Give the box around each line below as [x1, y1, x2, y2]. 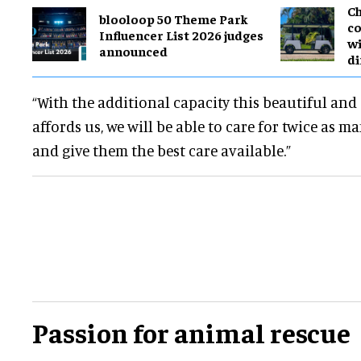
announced [99, 42, 168, 59]
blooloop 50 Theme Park [99, 10, 248, 27]
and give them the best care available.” [32, 140, 291, 160]
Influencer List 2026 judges [99, 26, 263, 43]
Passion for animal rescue [32, 314, 351, 349]
